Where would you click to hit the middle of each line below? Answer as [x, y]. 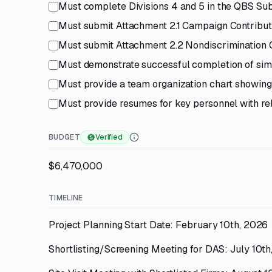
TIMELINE [66, 198]
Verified [109, 137]
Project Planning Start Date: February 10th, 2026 [158, 225]
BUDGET [64, 137]
